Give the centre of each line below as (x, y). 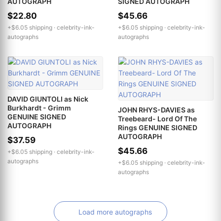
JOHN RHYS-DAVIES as (156, 110)
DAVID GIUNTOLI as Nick (48, 99)
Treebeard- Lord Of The (157, 119)
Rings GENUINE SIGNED (158, 128)
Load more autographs (115, 212)
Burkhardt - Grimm (39, 108)
